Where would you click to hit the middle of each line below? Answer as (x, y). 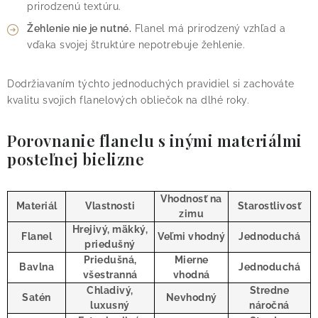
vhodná (191, 275)
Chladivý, (110, 291)
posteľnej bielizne (76, 159)
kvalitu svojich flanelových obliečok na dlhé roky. (128, 100)
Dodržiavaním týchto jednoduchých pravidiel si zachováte (151, 84)
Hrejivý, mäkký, (110, 230)
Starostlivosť (269, 206)
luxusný (110, 306)
